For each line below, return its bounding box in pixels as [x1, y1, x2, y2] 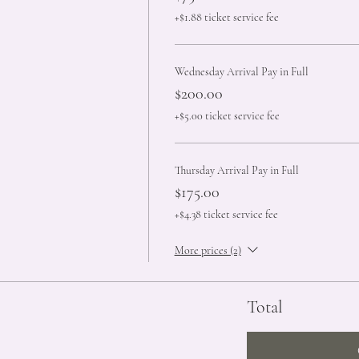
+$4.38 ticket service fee [174, 208, 278, 221]
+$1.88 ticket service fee [174, 10, 279, 24]
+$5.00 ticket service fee [174, 109, 280, 123]
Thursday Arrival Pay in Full [174, 163, 299, 177]
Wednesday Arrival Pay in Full [174, 65, 309, 79]
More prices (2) [174, 243, 241, 257]
